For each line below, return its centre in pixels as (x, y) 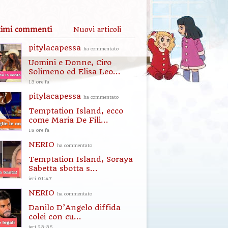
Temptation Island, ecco (76, 111)
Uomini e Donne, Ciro (70, 63)
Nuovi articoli (97, 30)
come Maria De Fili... (68, 120)
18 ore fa (39, 130)
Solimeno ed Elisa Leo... (75, 72)
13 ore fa (39, 82)
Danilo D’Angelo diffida (75, 208)
